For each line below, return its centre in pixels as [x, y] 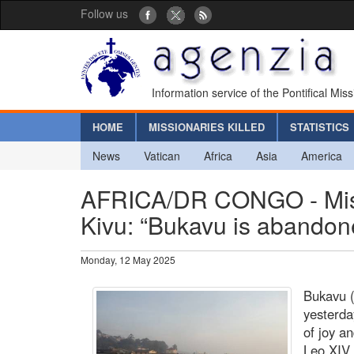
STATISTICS [320, 126]
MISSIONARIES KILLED [207, 126]
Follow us [104, 13]
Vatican [162, 155]
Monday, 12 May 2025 [128, 259]
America [322, 155]
